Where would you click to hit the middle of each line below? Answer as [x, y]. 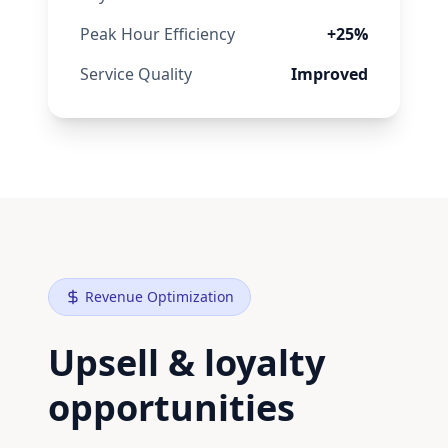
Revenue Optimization [159, 296]
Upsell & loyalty [186, 362]
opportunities [171, 407]
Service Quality [136, 74]
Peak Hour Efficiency [157, 34]
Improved [329, 74]
